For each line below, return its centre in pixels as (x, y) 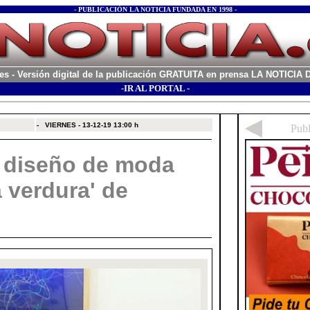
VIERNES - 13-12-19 (78, 125)
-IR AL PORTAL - (155, 88)
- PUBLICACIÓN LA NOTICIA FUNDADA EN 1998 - (155, 9)
